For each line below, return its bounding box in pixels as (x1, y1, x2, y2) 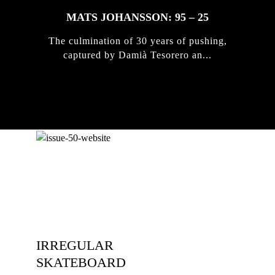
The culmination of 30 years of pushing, (48, 35, 227, 46)
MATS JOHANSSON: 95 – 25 (66, 10, 209, 23)
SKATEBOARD (36, 254, 126, 270)
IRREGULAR (36, 237, 114, 253)
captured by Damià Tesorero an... (63, 49, 212, 60)
